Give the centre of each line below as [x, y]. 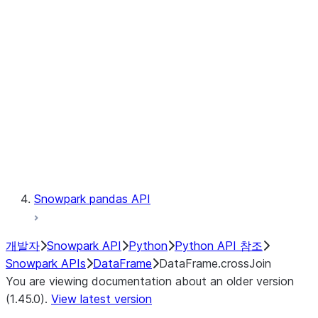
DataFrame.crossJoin [215, 263]
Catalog [111, 21]
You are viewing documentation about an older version [150, 281]
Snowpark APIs [46, 263]
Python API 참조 [219, 246]
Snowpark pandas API [92, 199]
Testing [110, 163]
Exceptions [120, 128]
